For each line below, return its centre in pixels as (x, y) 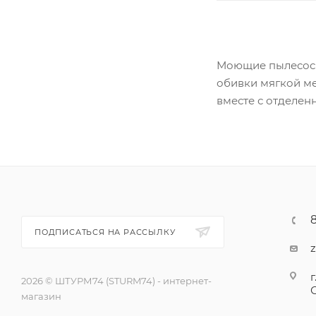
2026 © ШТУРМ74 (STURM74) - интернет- (116, 281)
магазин (41, 296)
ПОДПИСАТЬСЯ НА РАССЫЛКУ (107, 232)
